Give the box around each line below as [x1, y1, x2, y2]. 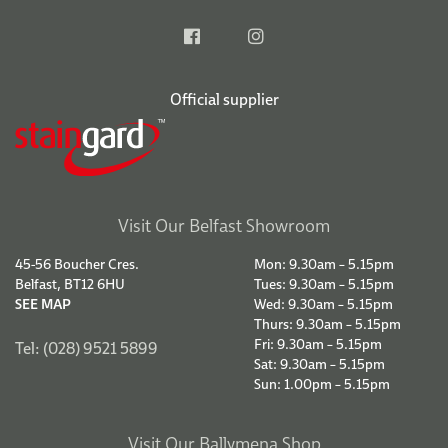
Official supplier [169, 87, 279, 110]
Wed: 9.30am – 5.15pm [254, 293, 393, 314]
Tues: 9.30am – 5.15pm [254, 273, 394, 294]
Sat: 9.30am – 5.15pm [254, 353, 385, 374]
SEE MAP [15, 293, 71, 314]
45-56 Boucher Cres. [15, 253, 139, 274]
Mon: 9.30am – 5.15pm [254, 253, 394, 274]
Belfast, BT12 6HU [15, 273, 125, 294]
